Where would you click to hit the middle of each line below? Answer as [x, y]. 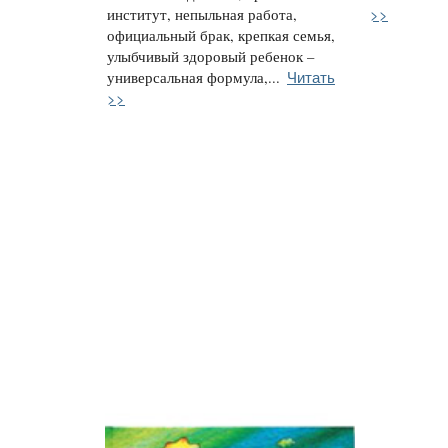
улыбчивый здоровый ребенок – [210, 57]
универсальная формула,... [193, 78]
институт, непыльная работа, [202, 15]
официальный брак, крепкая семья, [221, 36]
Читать [311, 77]
